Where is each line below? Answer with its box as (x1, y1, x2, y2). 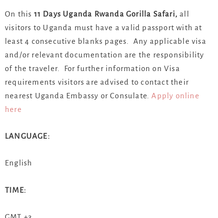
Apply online (151, 91, 200, 100)
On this (5, 10, 34, 18)
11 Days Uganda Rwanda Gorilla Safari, (34, 10, 180, 18)
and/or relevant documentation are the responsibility (5, 51, 204, 59)
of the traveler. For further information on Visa (5, 64, 180, 73)
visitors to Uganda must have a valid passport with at (5, 23, 202, 32)
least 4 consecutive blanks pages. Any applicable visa (5, 37, 206, 46)
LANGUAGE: (5, 132, 50, 141)
